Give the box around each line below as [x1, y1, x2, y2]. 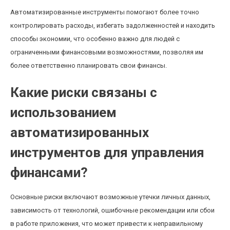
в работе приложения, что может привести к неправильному [10, 220, 203, 227]
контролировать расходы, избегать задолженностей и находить [10, 22, 215, 29]
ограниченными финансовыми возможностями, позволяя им [10, 48, 203, 56]
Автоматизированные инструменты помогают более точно [10, 8, 199, 16]
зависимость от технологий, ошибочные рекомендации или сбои [10, 206, 215, 214]
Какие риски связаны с [10, 85, 157, 100]
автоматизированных [10, 125, 149, 140]
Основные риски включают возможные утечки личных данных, [10, 193, 210, 201]
